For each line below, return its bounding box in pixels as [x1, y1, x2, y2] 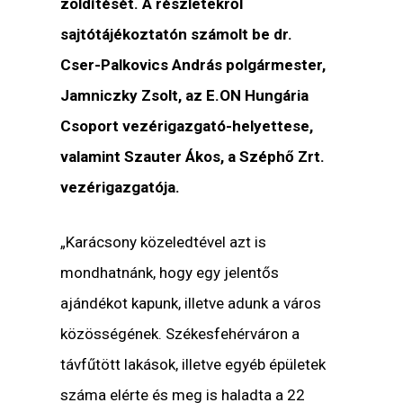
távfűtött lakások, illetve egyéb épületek [60, 355, 327, 374]
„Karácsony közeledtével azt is [60, 233, 267, 252]
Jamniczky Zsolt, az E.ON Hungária [60, 86, 309, 105]
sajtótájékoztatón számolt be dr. [60, 25, 293, 44]
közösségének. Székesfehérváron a [60, 325, 300, 344]
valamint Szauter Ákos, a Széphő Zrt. [60, 148, 326, 166]
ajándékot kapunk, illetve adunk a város [60, 294, 322, 313]
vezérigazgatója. [60, 178, 181, 197]
